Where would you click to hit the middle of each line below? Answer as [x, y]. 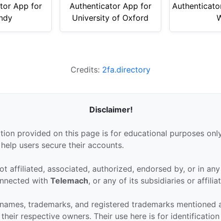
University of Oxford [110, 18]
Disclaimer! [111, 109]
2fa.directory [126, 69]
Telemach [70, 180]
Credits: [86, 69]
